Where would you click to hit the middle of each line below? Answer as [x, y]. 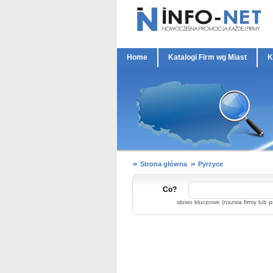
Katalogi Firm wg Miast [207, 57]
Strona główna [164, 164]
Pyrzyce [211, 164]
